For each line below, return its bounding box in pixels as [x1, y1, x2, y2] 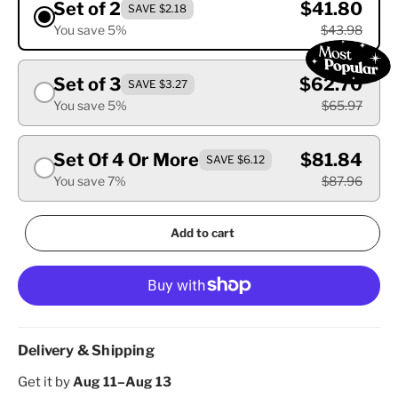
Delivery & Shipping [18, 341, 155, 359]
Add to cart [171, 225, 235, 240]
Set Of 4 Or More [53, 148, 199, 171]
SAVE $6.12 [206, 152, 265, 166]
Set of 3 [53, 73, 121, 95]
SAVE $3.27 [128, 76, 187, 91]
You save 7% [53, 172, 126, 188]
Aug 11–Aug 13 [73, 373, 171, 390]
